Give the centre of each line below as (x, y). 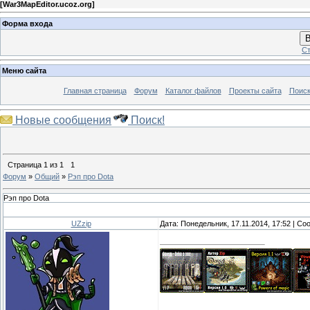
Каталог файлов (193, 91)
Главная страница (95, 91)
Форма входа (27, 23)
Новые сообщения (62, 120)
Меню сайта (24, 71)
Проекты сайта (255, 91)
